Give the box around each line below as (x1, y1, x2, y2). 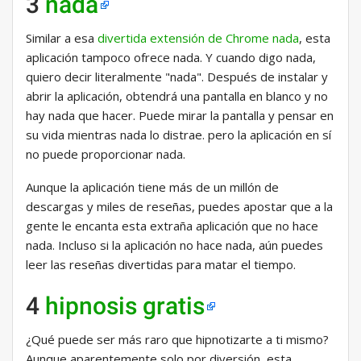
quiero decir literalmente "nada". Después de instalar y (26, 68, 328, 85)
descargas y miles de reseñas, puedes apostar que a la (26, 198, 333, 215)
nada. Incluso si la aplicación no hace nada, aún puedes (26, 237, 323, 254)
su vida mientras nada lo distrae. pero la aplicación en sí (26, 127, 331, 143)
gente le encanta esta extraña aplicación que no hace (26, 218, 318, 234)
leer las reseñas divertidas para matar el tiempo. (26, 256, 296, 273)
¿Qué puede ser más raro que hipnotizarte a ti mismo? (26, 331, 329, 348)
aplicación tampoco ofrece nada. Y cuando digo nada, (26, 49, 316, 66)
